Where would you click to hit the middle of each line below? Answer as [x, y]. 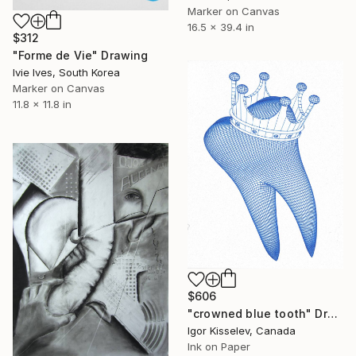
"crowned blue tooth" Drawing [332, 313]
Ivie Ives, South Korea [66, 73]
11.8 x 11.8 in [42, 104]
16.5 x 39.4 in [221, 27]
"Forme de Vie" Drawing [81, 56]
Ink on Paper [219, 346]
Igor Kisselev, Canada [242, 330]
